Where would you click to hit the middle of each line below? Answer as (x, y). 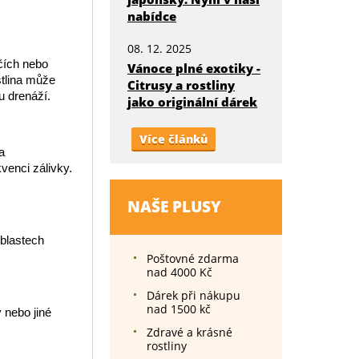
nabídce (152, 16)
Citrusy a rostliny (181, 85)
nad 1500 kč (179, 309)
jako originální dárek (192, 102)
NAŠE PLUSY (174, 207)
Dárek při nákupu (194, 295)
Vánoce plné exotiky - (194, 68)
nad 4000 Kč (179, 272)
